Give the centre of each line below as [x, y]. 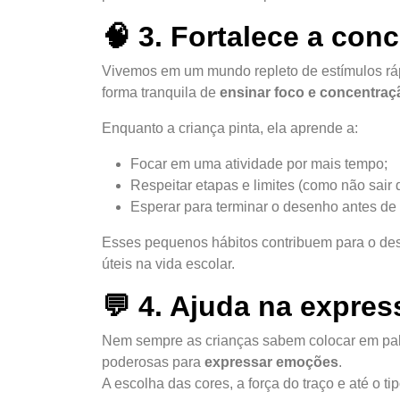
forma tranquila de [161, 92]
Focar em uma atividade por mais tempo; [259, 163]
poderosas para [153, 362]
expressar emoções [271, 362]
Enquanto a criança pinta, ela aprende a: [230, 128]
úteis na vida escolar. [168, 263]
